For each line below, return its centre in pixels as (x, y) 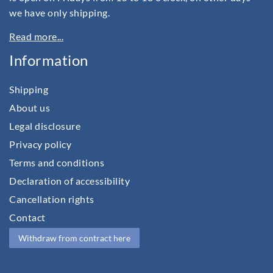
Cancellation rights (52, 199)
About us (30, 108)
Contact (27, 218)
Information (49, 60)
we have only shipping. (59, 12)
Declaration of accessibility (69, 181)
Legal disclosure (45, 126)
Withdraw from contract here (74, 238)
